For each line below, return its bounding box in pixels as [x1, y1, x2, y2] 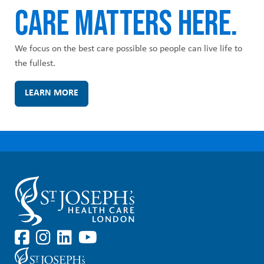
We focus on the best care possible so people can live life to [15, 44, 242, 54]
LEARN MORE [25, 88, 78, 98]
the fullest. [15, 59, 55, 69]
